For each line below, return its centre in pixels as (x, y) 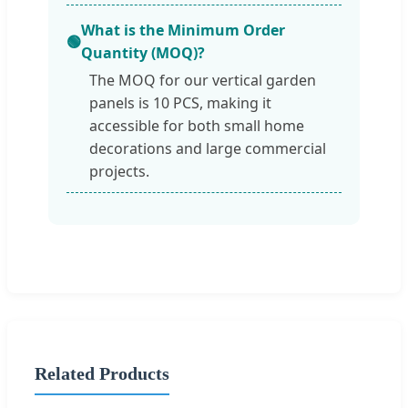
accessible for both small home (197, 126)
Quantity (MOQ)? (143, 53)
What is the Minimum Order (183, 31)
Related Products (102, 373)
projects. (119, 172)
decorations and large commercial (208, 149)
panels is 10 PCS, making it (180, 103)
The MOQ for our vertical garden (203, 81)
